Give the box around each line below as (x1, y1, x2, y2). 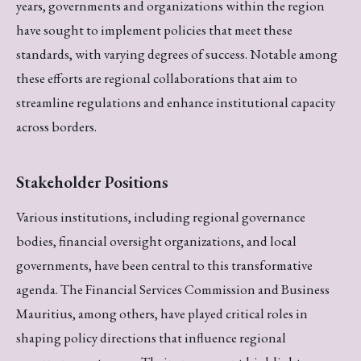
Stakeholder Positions (16, 170, 168, 193)
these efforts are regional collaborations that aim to (16, 68, 297, 87)
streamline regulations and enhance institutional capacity (16, 93, 335, 111)
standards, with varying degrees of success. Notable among (16, 44, 338, 63)
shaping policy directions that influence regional (16, 329, 286, 347)
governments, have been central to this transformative (16, 256, 313, 275)
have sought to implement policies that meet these (16, 20, 293, 39)
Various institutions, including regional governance (16, 208, 305, 226)
